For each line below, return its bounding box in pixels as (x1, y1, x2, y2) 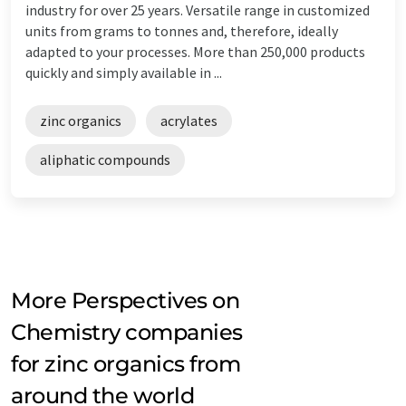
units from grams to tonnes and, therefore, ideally (25, 21, 338, 40)
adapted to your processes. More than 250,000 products (25, 42, 365, 61)
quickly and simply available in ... (25, 63, 222, 82)
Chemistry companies (11, 318, 243, 345)
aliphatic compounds (40, 150, 170, 169)
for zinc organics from (11, 350, 241, 377)
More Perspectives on (11, 286, 240, 314)
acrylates (160, 111, 217, 130)
